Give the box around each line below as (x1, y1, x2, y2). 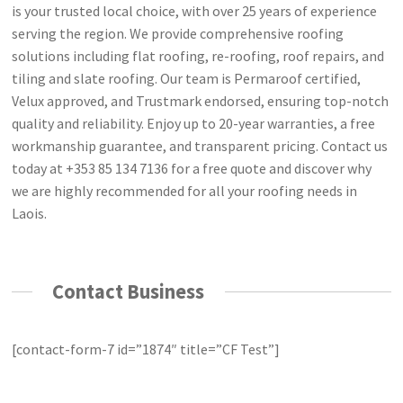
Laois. (12, 203, 48, 222)
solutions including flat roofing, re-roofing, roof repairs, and (12, 46, 385, 65)
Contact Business (52, 278, 205, 304)
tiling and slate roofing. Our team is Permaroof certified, (12, 68, 362, 87)
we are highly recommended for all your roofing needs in (12, 181, 358, 200)
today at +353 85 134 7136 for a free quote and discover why (12, 158, 372, 177)
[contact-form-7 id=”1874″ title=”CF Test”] (12, 339, 281, 358)
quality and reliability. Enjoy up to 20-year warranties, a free (12, 113, 376, 132)
